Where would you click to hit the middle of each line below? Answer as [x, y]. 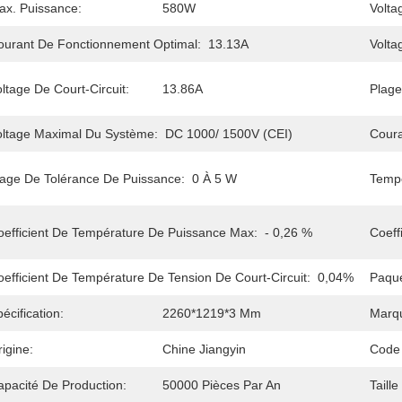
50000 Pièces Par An [222, 385]
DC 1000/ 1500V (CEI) [229, 134]
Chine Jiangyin [204, 349]
